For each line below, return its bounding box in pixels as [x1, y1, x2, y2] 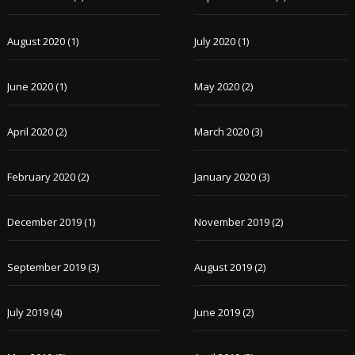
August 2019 [194, 260, 253, 274]
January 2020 [194, 170, 257, 184]
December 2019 [6, 215, 82, 229]
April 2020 [6, 124, 53, 139]
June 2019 [194, 305, 241, 319]
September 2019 [6, 260, 86, 274]
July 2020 [194, 34, 236, 48]
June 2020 [6, 79, 53, 94]
